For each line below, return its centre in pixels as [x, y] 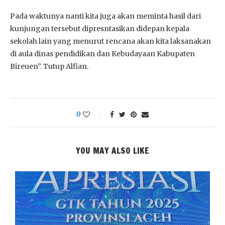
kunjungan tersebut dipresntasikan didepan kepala [100, 28]
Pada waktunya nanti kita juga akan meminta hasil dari [105, 16]
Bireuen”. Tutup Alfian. [49, 66]
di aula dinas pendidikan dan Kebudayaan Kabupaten [102, 53]
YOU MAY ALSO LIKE [113, 150]
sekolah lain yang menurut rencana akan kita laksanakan [110, 41]
